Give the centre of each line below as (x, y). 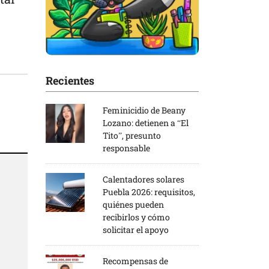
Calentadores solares (144, 179)
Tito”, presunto (132, 135)
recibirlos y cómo (136, 217)
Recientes (70, 80)
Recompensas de (135, 261)
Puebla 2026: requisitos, (149, 192)
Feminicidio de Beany (144, 110)
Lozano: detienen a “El (146, 122)
